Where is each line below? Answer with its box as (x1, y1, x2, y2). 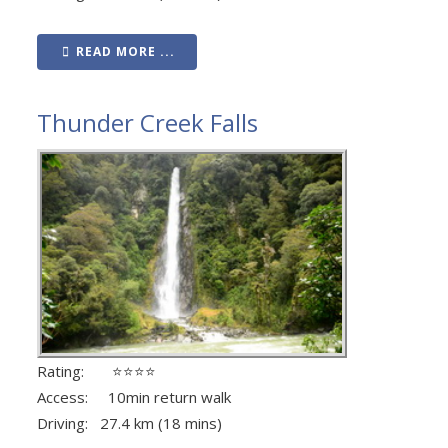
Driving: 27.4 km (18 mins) (37, 413, 222, 434)
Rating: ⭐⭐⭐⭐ (37, 361, 156, 382)
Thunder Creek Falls (37, 106, 258, 140)
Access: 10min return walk (37, 387, 231, 408)
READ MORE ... (76, 43, 175, 61)
